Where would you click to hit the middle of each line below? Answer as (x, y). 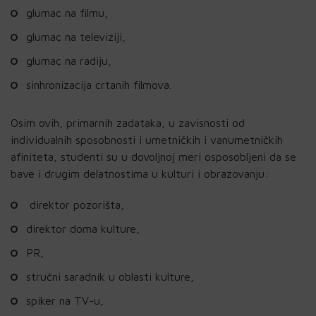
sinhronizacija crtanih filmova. (99, 84)
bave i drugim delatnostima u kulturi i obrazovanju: (140, 173)
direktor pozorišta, (75, 204)
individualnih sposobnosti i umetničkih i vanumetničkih (147, 139)
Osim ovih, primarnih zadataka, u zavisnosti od (128, 122)
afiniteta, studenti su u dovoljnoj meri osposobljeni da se (153, 156)
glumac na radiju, (69, 60)
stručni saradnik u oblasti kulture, (110, 276)
